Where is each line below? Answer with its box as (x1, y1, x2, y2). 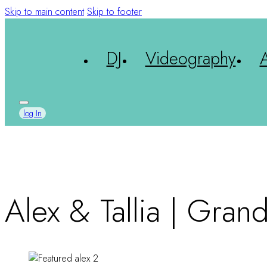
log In (23, 107, 42, 119)
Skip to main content (5, 5, 84, 18)
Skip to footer (87, 5, 142, 18)
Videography (145, 46, 236, 71)
